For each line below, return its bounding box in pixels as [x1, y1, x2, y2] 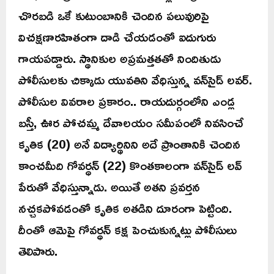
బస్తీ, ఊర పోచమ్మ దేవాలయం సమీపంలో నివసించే [18, 109, 243, 135]
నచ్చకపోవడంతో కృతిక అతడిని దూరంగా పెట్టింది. [18, 195, 232, 220]
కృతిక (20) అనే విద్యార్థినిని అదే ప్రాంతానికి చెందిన [18, 131, 240, 156]
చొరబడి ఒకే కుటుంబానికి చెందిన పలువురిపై [18, 2, 209, 28]
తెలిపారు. [18, 238, 57, 263]
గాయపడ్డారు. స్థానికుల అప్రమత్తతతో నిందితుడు [18, 45, 221, 70]
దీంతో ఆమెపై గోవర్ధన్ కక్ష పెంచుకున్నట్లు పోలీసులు [18, 217, 237, 242]
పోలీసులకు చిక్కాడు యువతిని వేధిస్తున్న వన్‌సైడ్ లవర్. [18, 67, 252, 92]
